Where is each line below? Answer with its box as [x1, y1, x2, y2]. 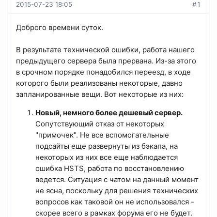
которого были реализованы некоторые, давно [16, 78, 183, 88]
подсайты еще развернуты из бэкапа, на [35, 141, 178, 151]
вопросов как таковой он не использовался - [35, 197, 194, 207]
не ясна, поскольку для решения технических [35, 186, 198, 196]
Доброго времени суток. [16, 23, 103, 32]
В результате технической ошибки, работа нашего [16, 45, 195, 55]
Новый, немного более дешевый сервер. [35, 108, 183, 118]
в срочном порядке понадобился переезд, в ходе [16, 67, 191, 77]
